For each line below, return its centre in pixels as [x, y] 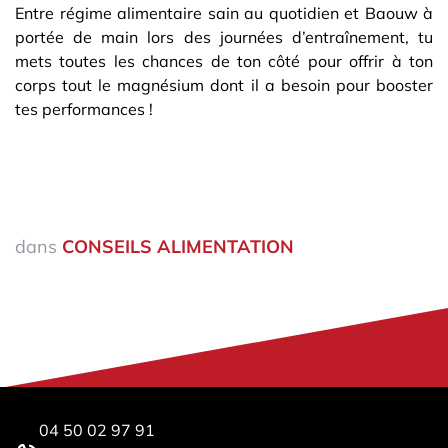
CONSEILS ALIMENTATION [178, 247]
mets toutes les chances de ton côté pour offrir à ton [224, 61]
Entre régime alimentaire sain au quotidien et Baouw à [224, 13]
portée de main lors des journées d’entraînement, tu [224, 37]
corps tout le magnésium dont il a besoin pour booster [224, 85]
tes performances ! [86, 109]
